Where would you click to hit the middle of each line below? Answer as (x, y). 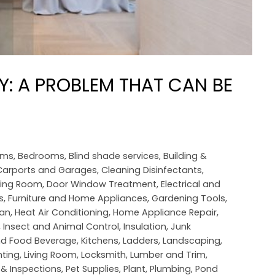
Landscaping (192, 240)
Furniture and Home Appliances (78, 198)
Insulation (145, 226)
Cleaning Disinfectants (152, 170)
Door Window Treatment (102, 184)
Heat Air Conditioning (62, 212)
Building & (185, 156)
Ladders (141, 240)
